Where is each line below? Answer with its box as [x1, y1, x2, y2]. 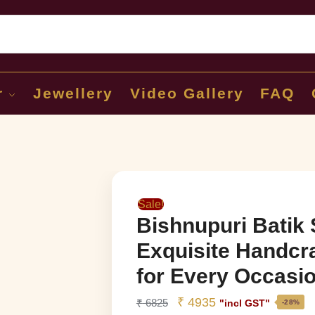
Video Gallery [129, 85, 244, 101]
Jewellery [33, 85, 114, 101]
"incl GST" [219, 298, 270, 309]
